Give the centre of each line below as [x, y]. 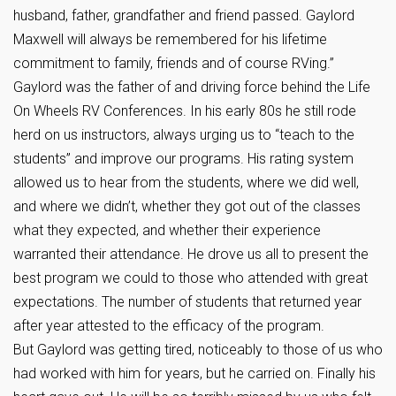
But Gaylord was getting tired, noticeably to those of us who [198, 350]
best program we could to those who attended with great [190, 278]
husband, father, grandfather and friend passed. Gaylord [184, 15]
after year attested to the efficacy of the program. [169, 326]
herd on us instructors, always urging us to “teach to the [184, 135]
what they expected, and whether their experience [167, 230]
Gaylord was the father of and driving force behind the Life [192, 87]
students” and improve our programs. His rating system [183, 159]
